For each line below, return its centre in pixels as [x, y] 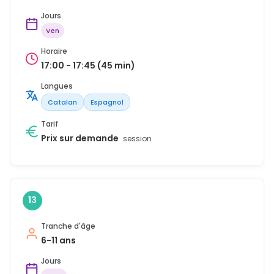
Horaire [54, 51]
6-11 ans [58, 240]
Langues [57, 86]
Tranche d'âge [68, 226]
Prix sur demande [81, 138]
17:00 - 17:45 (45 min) [88, 65]
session [137, 138]
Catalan [62, 102]
